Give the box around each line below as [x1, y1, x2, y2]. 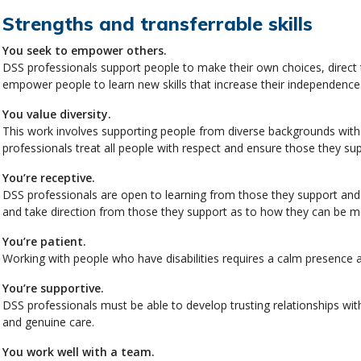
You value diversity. [2, 106, 111, 122]
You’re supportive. [2, 280, 104, 296]
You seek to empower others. [2, 42, 167, 58]
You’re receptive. [2, 169, 95, 185]
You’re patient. [2, 233, 86, 249]
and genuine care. [2, 313, 94, 330]
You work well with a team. [2, 343, 155, 359]
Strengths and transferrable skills [2, 11, 313, 35]
